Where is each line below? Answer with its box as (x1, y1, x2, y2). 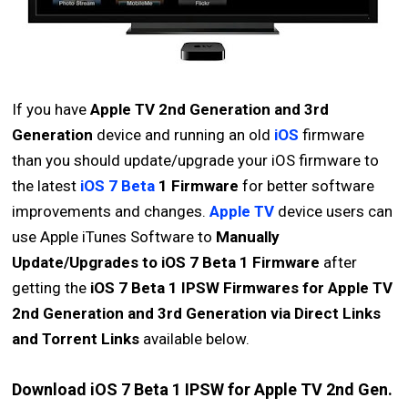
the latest (12, 177, 81, 195)
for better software (239, 177, 375, 195)
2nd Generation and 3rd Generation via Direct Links (12, 304, 382, 322)
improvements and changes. (12, 202, 210, 220)
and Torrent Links (12, 330, 140, 348)
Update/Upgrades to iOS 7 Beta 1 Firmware (12, 253, 321, 271)
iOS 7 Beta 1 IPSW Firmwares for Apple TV (90, 279, 393, 297)
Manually (216, 228, 280, 246)
